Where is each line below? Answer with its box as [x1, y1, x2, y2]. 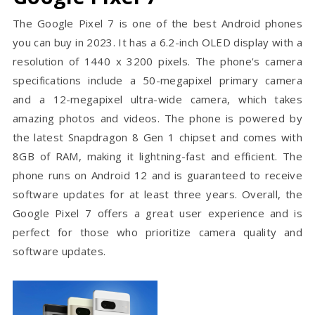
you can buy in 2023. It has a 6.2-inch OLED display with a [13, 35, 302, 50]
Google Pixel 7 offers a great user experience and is [13, 206, 302, 221]
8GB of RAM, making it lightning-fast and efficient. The [13, 149, 302, 164]
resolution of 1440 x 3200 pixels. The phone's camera [13, 54, 302, 69]
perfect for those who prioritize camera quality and [13, 225, 302, 240]
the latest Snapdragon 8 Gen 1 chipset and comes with [13, 130, 302, 145]
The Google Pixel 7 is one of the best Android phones [13, 16, 302, 31]
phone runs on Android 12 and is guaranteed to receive [13, 168, 302, 183]
